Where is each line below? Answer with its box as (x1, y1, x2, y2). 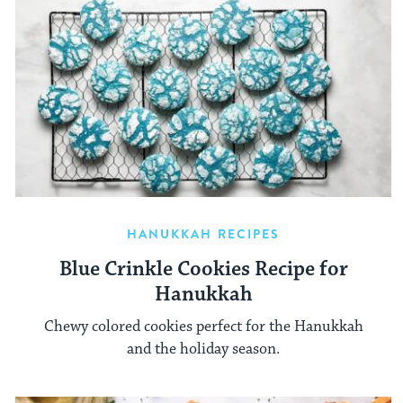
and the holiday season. (127, 339, 280, 360)
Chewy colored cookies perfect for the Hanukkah (43, 317, 363, 337)
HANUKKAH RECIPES (126, 224, 281, 243)
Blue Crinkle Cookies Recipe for (58, 255, 348, 282)
